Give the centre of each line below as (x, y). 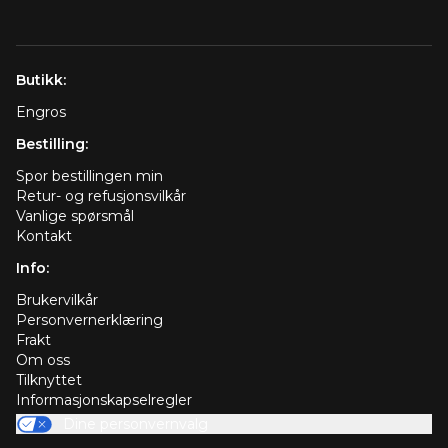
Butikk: (41, 80)
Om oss (43, 360)
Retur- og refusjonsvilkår (101, 196)
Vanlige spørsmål (75, 216)
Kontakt (44, 236)
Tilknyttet (49, 380)
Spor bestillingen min (89, 176)
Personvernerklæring (89, 320)
